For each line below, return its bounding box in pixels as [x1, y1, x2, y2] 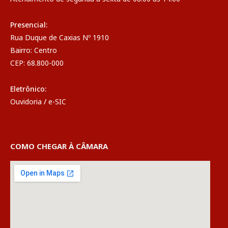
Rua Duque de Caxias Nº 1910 [10, 32, 109, 42]
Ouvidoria [10, 96, 42, 106]
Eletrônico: [10, 83, 46, 94]
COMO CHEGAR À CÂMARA [10, 140, 108, 151]
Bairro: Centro [10, 45, 57, 55]
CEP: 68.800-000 [10, 58, 64, 68]
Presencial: [10, 19, 47, 30]
